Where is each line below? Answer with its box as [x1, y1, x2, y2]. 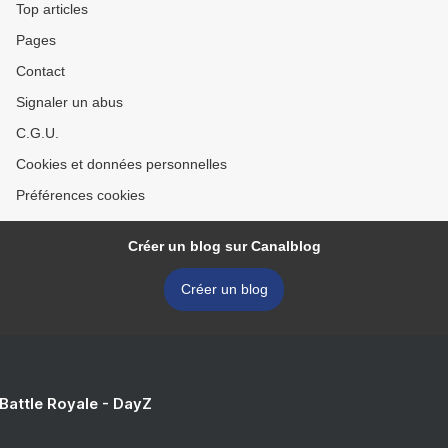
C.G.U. [16, 125, 59, 141]
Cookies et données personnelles [16, 156, 227, 172]
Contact [16, 63, 65, 79]
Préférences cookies [16, 187, 145, 203]
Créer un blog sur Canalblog [127, 238, 321, 254]
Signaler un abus [16, 94, 123, 110]
